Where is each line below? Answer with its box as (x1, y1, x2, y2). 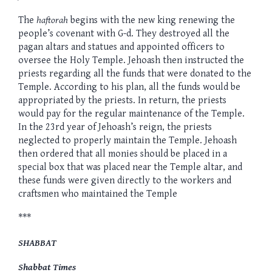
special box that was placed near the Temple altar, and (18, 161, 242, 173)
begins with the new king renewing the (68, 14, 235, 26)
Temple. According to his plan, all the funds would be (18, 81, 240, 93)
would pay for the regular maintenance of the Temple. (18, 107, 245, 120)
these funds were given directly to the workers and (18, 174, 231, 186)
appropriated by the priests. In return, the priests (18, 94, 226, 106)
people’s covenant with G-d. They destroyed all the (18, 27, 229, 39)
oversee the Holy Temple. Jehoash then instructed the (18, 54, 244, 66)
